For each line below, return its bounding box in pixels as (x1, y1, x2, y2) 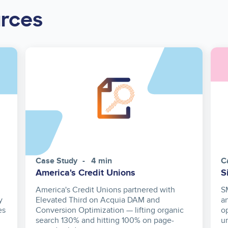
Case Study (35, 156, 77, 166)
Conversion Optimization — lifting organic (35, 205, 184, 216)
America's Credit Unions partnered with (35, 185, 175, 195)
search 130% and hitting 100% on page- (35, 215, 174, 226)
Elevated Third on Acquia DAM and (35, 195, 160, 206)
